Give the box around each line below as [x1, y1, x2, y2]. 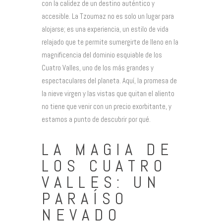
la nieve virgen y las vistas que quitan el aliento [42, 89, 174, 98]
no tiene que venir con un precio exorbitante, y [42, 102, 171, 111]
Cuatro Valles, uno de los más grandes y [42, 63, 154, 72]
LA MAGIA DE [42, 139, 173, 161]
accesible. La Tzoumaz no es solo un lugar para [42, 11, 174, 21]
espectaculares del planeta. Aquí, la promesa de [42, 76, 177, 85]
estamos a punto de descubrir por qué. [42, 114, 151, 124]
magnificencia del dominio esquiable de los [42, 50, 162, 59]
